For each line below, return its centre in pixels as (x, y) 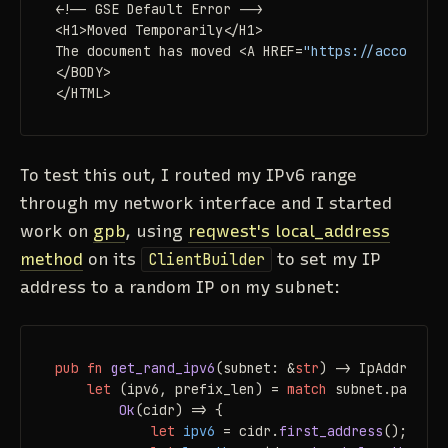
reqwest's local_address (289, 230)
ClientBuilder (206, 259)
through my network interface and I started (206, 202)
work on (56, 230)
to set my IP (326, 258)
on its (112, 258)
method (51, 258)
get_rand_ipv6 (162, 367)
